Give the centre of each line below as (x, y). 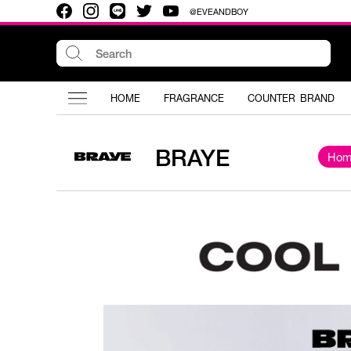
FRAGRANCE (194, 98)
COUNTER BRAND (291, 98)
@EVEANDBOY (219, 11)
